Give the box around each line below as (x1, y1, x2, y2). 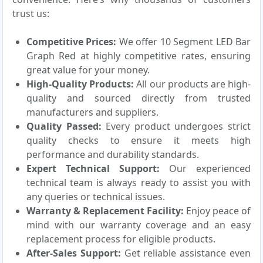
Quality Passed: (26, 120, 102, 133)
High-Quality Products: (26, 77, 134, 91)
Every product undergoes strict (101, 120, 251, 133)
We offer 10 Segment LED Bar (116, 35, 251, 49)
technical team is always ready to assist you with (26, 176, 251, 190)
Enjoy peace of (184, 204, 251, 218)
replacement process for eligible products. (26, 232, 215, 246)
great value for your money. (26, 63, 150, 77)
